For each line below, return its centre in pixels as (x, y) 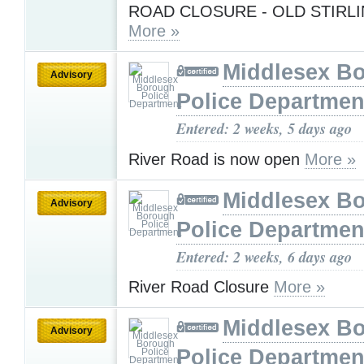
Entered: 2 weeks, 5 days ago (264, 129)
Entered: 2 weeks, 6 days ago (264, 256)
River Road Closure (201, 287)
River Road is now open (217, 159)
